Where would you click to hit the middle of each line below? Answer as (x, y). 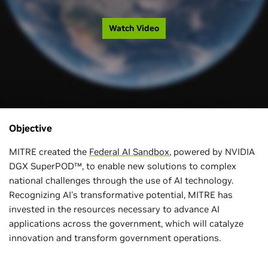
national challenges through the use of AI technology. (121, 180)
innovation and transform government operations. (115, 238)
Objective (31, 128)
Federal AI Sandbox (129, 152)
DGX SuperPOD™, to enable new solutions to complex (123, 166)
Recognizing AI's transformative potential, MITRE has (121, 195)
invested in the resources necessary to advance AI (114, 209)
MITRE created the (49, 152)
